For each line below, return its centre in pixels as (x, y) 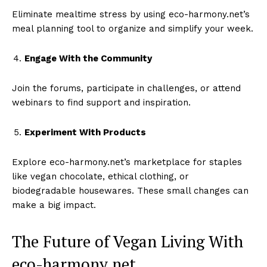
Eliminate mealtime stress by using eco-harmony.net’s (131, 14)
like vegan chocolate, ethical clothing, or (100, 176)
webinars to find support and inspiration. (101, 102)
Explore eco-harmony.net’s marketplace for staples (127, 162)
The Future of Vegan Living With (128, 241)
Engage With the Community (88, 58)
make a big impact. (54, 205)
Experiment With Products (85, 132)
